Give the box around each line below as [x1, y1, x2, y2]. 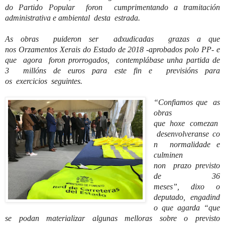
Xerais [59, 45, 80, 54]
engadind [190, 192, 220, 201]
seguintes [51, 76, 80, 85]
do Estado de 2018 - [80, 45, 149, 54]
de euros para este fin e [46, 66, 166, 75]
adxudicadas [113, 34, 154, 43]
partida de [183, 55, 220, 64]
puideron [53, 34, 82, 43]
